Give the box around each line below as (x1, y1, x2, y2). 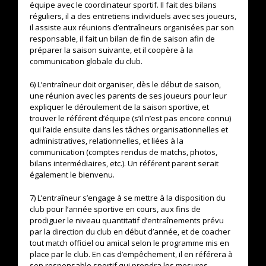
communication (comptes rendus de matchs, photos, (30, 147, 217, 157)
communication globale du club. (30, 56, 142, 66)
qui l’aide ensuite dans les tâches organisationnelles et (30, 124, 228, 135)
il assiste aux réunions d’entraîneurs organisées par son (30, 22, 234, 33)
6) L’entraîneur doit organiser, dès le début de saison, (30, 79, 221, 90)
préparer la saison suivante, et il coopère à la (30, 45, 193, 55)
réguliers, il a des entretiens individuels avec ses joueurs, (30, 11, 236, 21)
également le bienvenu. (30, 169, 115, 180)
